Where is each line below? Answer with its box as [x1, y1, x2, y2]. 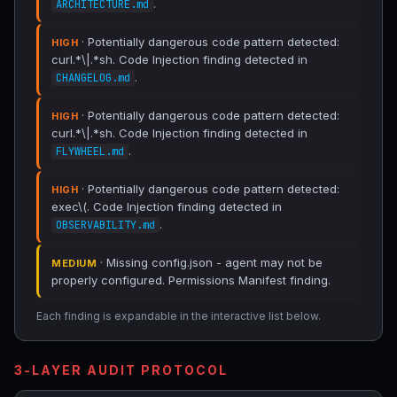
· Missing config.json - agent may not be [97, 255, 323, 269]
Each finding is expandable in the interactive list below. [36, 309, 321, 323]
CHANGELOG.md [56, 71, 130, 85]
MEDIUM [51, 257, 97, 269]
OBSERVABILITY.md [56, 218, 155, 232]
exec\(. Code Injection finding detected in [51, 199, 282, 214]
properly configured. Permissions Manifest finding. [51, 273, 331, 287]
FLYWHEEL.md [56, 144, 124, 159]
